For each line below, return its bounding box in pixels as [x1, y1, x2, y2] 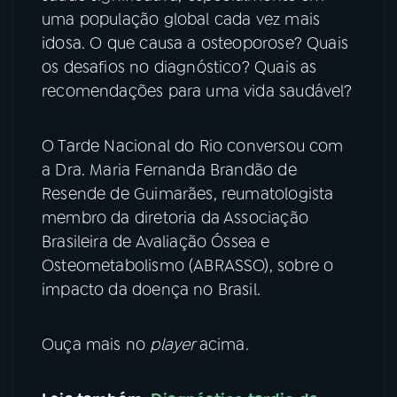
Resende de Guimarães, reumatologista [42, 183, 334, 206]
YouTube [55, 26, 100, 41]
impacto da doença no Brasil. [42, 279, 261, 301]
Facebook [215, 26, 268, 41]
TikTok [55, 114, 87, 129]
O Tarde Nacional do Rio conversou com [42, 136, 344, 158]
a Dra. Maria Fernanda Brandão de [42, 160, 297, 182]
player [150, 334, 199, 356]
